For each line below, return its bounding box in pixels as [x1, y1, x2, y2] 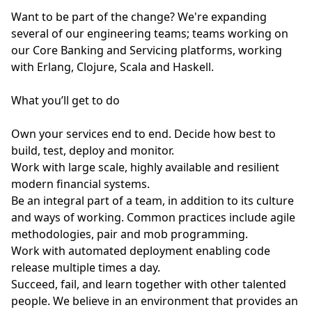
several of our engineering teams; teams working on [11, 26, 288, 41]
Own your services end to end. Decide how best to [11, 126, 276, 141]
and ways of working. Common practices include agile [11, 210, 295, 225]
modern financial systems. [11, 176, 150, 192]
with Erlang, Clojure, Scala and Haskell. [11, 59, 214, 75]
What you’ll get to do [11, 93, 120, 108]
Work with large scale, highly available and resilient [11, 159, 279, 175]
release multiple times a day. [11, 260, 160, 275]
